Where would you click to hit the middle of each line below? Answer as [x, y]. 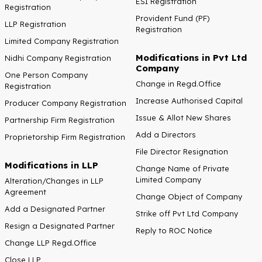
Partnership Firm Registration [60, 120]
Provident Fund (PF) [173, 18]
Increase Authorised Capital [189, 100]
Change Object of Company [189, 196]
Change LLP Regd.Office [51, 242]
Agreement [25, 192]
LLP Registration [35, 24]
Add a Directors [166, 134]
